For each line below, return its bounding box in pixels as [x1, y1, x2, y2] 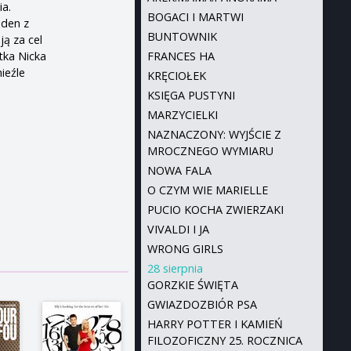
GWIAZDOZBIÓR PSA [147, 297, 257, 312]
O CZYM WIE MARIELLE [147, 183, 268, 197]
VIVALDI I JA [147, 222, 209, 237]
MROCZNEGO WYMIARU [147, 143, 273, 158]
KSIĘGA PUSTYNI [147, 88, 235, 103]
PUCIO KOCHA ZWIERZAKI [147, 202, 284, 217]
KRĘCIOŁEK [147, 68, 206, 83]
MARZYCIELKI [147, 107, 218, 122]
